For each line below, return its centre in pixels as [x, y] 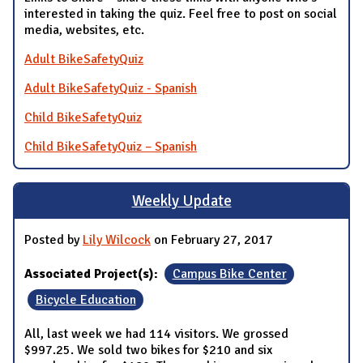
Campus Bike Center [229, 273]
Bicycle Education [85, 299]
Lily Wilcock [117, 239]
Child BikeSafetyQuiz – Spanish [111, 146]
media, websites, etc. [84, 30]
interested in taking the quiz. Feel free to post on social [181, 13]
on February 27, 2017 [212, 239]
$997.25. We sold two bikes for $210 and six [148, 350]
